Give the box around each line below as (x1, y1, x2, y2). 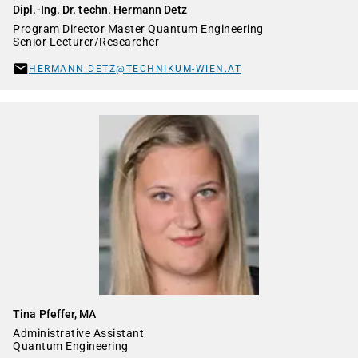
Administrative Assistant (13, 327, 144, 340)
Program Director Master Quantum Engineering (13, 22, 264, 35)
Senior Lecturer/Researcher (13, 35, 159, 48)
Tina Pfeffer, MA (13, 308, 97, 320)
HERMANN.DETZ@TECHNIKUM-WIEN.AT (29, 63, 241, 74)
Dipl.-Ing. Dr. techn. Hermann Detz (13, 3, 188, 16)
